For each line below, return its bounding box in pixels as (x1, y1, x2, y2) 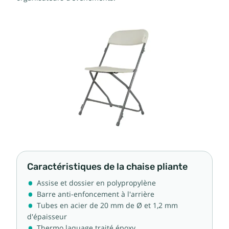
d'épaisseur (27, 212, 67, 221)
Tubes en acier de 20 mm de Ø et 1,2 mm (37, 201, 178, 210)
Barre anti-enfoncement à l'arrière (37, 190, 154, 198)
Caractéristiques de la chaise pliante (27, 161, 188, 172)
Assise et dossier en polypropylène (37, 178, 156, 187)
